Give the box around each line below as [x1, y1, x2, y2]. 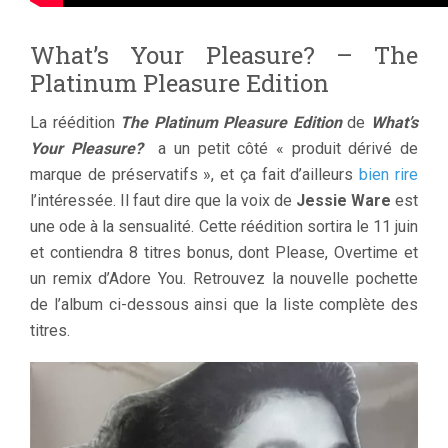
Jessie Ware [296, 190, 391, 210]
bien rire [359, 164, 419, 184]
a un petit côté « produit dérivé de [142, 138, 419, 158]
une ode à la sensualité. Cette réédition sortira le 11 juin [30, 216, 418, 236]
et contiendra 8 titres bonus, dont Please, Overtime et [30, 242, 418, 262]
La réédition [30, 112, 121, 132]
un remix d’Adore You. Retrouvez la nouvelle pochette [30, 268, 418, 288]
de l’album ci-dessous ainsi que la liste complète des [30, 294, 418, 314]
